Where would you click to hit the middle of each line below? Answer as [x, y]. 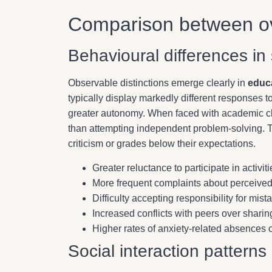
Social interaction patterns [167, 251]
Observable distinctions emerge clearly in [158, 83]
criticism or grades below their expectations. [162, 144]
